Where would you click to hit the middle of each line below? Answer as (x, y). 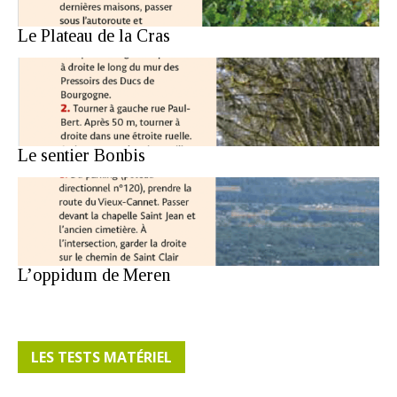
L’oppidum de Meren (94, 274)
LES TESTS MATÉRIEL (101, 357)
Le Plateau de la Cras (94, 35)
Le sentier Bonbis (82, 155)
